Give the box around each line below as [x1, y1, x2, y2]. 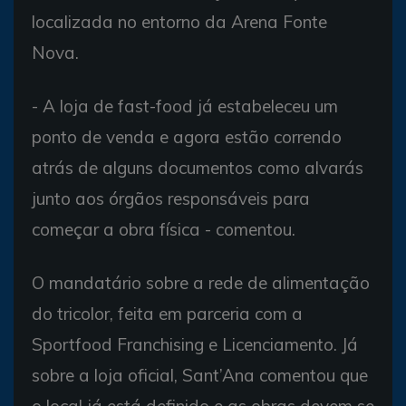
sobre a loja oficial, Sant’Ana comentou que [32, 364, 368, 387]
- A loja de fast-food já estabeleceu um [32, 95, 338, 118]
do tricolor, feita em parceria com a [32, 303, 303, 325]
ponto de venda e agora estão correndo [32, 126, 342, 149]
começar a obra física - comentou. [32, 218, 295, 241]
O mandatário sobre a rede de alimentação [32, 272, 370, 295]
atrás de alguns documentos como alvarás [32, 157, 363, 179]
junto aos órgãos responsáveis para [32, 188, 310, 210]
